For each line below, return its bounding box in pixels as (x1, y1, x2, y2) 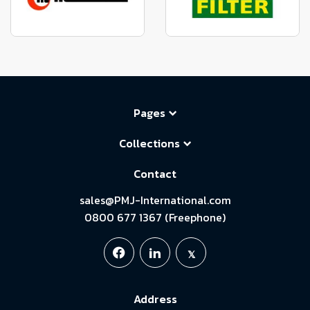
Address (133, 290, 177, 307)
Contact (134, 165, 176, 182)
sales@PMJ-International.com (79, 191, 231, 208)
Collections (119, 135, 180, 152)
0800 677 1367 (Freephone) (84, 208, 226, 226)
